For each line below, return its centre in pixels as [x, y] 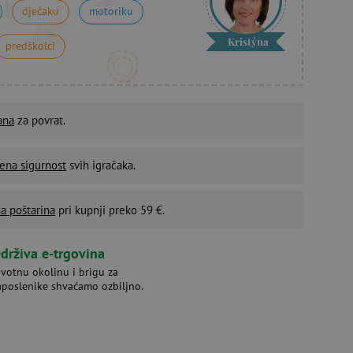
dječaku [41, 11]
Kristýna [248, 41]
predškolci [30, 46]
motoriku [111, 11]
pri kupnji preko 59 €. [110, 210]
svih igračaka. [101, 165]
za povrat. [40, 120]
